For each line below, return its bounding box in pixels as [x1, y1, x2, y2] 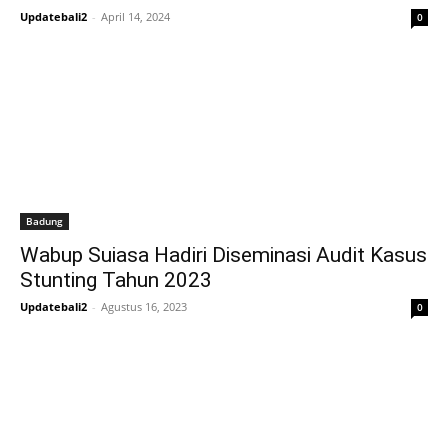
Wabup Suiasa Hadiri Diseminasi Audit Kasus [20, 243, 427, 268]
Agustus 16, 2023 [101, 299, 187, 315]
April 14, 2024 [101, 9, 170, 25]
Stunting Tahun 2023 [20, 268, 212, 293]
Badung [26, 214, 63, 229]
